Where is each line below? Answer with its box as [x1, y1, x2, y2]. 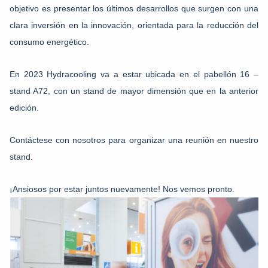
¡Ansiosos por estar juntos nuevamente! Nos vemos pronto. [10, 184, 234, 194]
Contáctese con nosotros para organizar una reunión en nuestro [10, 135, 258, 145]
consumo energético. [10, 37, 89, 47]
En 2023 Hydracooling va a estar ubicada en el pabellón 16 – [10, 69, 258, 79]
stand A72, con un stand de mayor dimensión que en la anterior [10, 86, 258, 96]
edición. [10, 103, 39, 112]
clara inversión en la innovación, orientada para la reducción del [10, 20, 258, 30]
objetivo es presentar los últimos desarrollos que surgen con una [10, 4, 258, 13]
